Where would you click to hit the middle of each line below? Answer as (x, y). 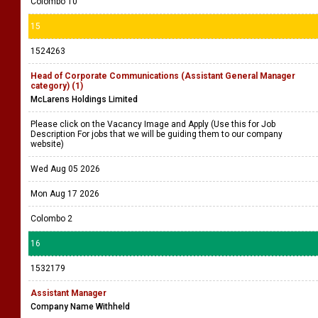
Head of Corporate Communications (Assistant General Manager (163, 76)
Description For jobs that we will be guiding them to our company (157, 134)
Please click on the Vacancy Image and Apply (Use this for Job (153, 124)
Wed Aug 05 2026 (65, 169)
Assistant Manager (68, 293)
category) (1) (57, 86)
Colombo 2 (51, 219)
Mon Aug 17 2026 (65, 194)
